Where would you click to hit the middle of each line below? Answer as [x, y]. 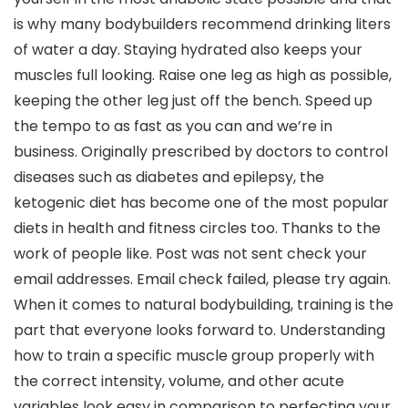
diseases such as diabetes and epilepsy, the [169, 177]
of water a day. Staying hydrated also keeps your [188, 50]
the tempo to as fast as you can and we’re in [173, 126]
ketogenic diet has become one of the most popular [201, 203]
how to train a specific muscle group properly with [194, 356]
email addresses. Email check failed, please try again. [202, 279]
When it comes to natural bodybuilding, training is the [204, 305]
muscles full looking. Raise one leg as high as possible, [203, 75]
